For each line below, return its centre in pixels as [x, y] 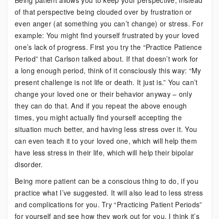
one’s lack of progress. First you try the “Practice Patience [108, 47]
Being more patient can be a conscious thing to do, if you [107, 181]
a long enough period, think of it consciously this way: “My [108, 70]
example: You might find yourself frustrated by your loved [107, 35]
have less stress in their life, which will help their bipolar [104, 153]
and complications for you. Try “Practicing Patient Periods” [109, 204]
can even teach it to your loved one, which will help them [106, 141]
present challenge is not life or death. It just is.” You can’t [106, 82]
